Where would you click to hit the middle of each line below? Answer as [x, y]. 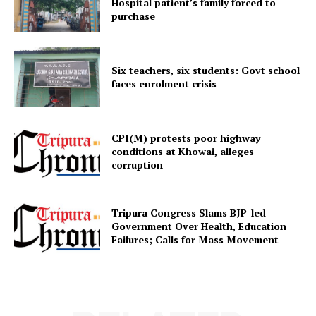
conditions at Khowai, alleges [183, 151]
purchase [134, 16]
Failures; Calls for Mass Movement [195, 239]
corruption [138, 164]
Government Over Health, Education [199, 226]
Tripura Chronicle [158, 92]
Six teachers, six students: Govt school [206, 70]
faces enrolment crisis [164, 83]
